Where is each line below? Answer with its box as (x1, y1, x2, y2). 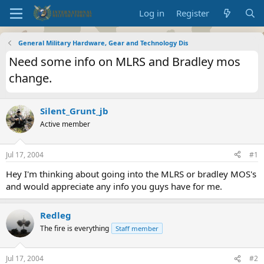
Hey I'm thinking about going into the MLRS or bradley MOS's (6, 167, 256, 180)
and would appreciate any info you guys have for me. (6, 180, 222, 192)
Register (176, 7, 210, 19)
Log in (139, 7, 165, 19)
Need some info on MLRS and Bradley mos (9, 54, 240, 70)
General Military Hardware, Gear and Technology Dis (18, 38, 188, 47)
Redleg (40, 209, 71, 221)
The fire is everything (40, 223, 109, 233)
